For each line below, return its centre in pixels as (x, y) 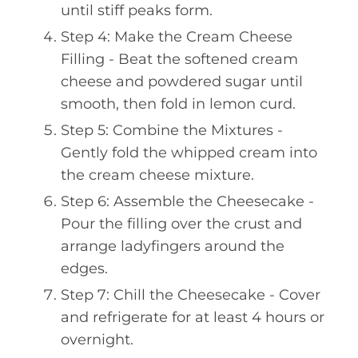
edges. (84, 268)
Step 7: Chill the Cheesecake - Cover (191, 294)
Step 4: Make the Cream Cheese (177, 36)
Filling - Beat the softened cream (179, 59)
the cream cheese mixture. (157, 175)
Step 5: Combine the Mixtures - (172, 130)
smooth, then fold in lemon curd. (178, 103)
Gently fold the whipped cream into (189, 152)
